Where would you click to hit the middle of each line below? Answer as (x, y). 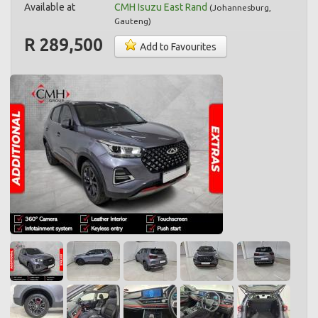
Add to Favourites (177, 47)
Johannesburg (241, 7)
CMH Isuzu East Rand (161, 7)
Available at (50, 7)
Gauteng (131, 21)
